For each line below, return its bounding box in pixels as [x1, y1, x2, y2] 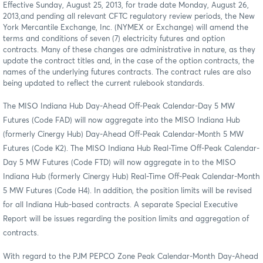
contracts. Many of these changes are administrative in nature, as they [3, 46, 255, 54]
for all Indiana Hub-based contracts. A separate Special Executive [3, 201, 238, 209]
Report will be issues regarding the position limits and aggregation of [3, 215, 249, 223]
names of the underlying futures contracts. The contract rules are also [3, 68, 251, 76]
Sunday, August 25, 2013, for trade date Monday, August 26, [36, 1, 249, 9]
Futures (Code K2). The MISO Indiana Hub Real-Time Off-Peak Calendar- [3, 144, 259, 153]
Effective [3, 1, 36, 9]
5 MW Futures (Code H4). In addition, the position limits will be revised [3, 187, 252, 195]
